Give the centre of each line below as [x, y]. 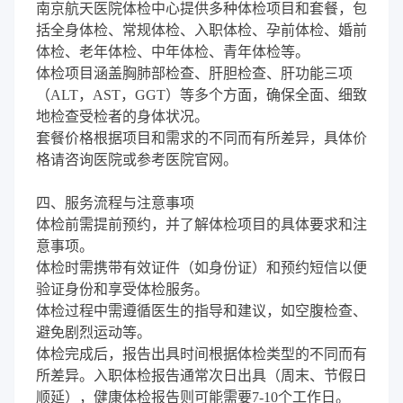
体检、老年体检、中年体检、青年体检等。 [173, 51]
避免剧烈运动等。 [94, 332]
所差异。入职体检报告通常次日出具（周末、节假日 [201, 375]
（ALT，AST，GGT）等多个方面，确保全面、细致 [201, 94]
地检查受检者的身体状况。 [122, 116]
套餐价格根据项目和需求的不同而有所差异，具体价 [201, 138]
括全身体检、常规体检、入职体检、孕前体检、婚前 [201, 30]
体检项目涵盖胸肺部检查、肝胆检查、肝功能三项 [194, 73]
